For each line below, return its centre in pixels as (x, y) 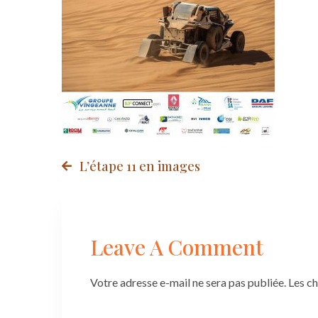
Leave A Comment (177, 247)
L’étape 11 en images (140, 166)
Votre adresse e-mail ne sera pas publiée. (188, 282)
